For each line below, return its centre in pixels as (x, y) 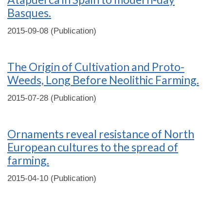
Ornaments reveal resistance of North (101, 134)
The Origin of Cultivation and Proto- (96, 67)
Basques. (29, 13)
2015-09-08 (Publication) (52, 31)
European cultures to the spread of (93, 147)
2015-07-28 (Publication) (52, 98)
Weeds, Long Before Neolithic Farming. (103, 80)
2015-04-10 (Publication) (52, 178)
